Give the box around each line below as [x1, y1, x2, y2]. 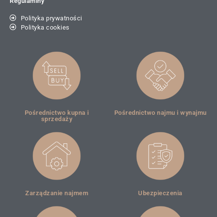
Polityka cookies [20, 23, 70, 31]
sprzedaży [41, 115, 73, 123]
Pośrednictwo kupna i [24, 108, 89, 116]
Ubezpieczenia [138, 189, 183, 197]
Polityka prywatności [20, 14, 82, 22]
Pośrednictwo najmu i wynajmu [114, 108, 207, 116]
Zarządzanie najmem [25, 189, 88, 197]
